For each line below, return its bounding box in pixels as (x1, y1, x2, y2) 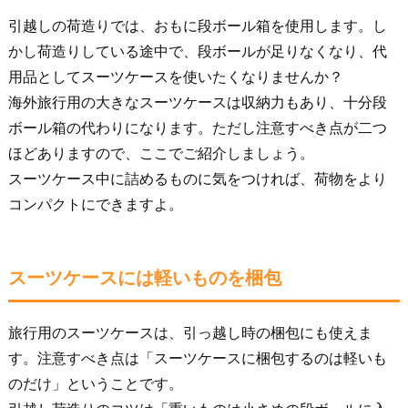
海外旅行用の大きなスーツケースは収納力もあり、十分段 (7, 94, 387, 110)
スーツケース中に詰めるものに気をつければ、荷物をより (7, 170, 387, 187)
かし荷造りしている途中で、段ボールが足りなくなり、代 (7, 43, 387, 59)
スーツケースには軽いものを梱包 (7, 267, 281, 288)
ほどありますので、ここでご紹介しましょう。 (7, 145, 314, 161)
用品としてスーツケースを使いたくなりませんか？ (7, 68, 343, 85)
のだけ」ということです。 (7, 375, 183, 392)
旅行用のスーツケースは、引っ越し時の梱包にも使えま (7, 324, 372, 341)
